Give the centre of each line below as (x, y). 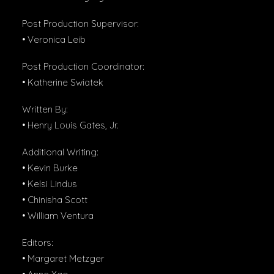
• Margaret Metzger (63, 258)
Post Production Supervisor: (80, 24)
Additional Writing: (60, 152)
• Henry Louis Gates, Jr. (70, 125)
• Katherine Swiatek (63, 82)
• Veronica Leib (54, 39)
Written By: (45, 109)
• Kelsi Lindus (50, 184)
